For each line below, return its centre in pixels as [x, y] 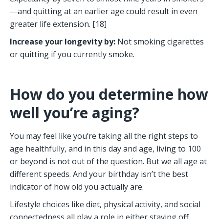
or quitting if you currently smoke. [73, 55]
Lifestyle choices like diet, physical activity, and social [105, 205]
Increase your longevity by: [64, 42]
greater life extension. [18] [58, 24]
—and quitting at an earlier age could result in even [104, 11]
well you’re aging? [77, 113]
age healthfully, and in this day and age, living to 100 [105, 149]
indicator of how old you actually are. [78, 187]
